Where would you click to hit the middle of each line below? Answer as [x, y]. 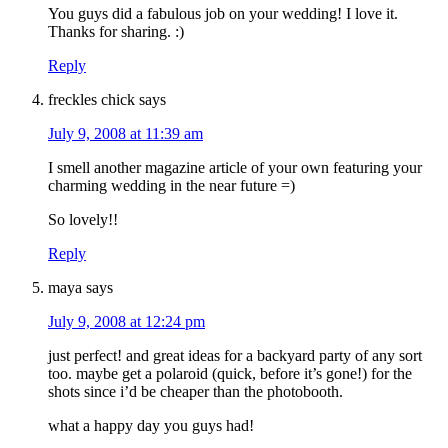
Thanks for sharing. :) [116, 32]
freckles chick [91, 100]
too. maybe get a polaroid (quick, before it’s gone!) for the [230, 374]
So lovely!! [83, 220]
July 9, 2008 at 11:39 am [125, 134]
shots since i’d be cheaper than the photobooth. [195, 392]
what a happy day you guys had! [151, 426]
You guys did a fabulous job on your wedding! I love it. [223, 14]
